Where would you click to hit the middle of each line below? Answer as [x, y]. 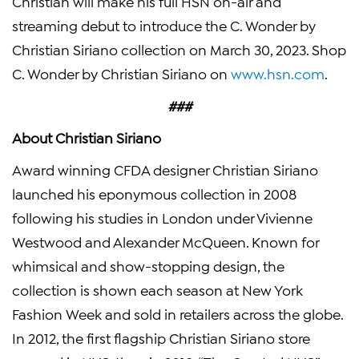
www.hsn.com [278, 73]
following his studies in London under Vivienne [162, 217]
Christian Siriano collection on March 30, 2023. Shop [179, 49]
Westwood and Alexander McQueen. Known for [165, 241]
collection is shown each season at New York [157, 289]
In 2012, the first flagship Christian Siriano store [161, 337]
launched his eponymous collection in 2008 [154, 193]
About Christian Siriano [88, 137]
